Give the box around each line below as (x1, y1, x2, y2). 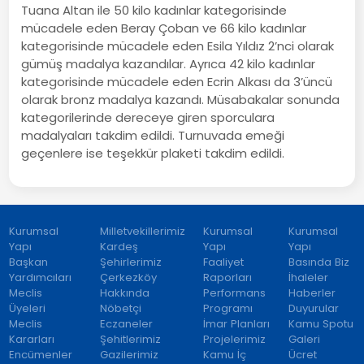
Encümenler (9, 346, 73, 362)
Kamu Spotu (288, 315, 353, 331)
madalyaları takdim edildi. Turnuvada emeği (21, 126, 285, 144)
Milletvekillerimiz (99, 223, 185, 239)
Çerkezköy (99, 269, 157, 285)
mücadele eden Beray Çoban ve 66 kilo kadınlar (21, 19, 307, 37)
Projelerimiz (203, 331, 266, 347)
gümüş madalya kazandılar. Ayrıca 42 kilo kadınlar (21, 54, 316, 72)
